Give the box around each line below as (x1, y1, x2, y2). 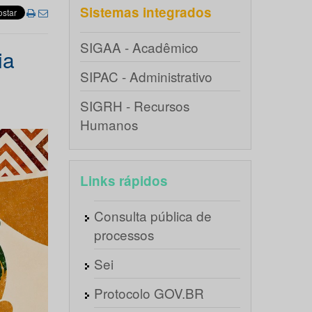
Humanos (79, 115, 138, 134)
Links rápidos (79, 171, 168, 190)
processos (93, 225, 154, 244)
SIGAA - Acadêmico (79, 38, 198, 56)
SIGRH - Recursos (79, 96, 189, 115)
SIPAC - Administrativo (79, 67, 212, 86)
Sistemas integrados (79, 3, 212, 22)
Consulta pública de (93, 206, 212, 225)
